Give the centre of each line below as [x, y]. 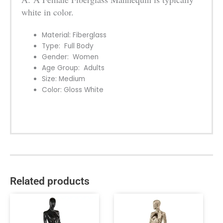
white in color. [48, 12]
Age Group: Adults [73, 68]
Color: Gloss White [73, 90]
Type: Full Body [68, 46]
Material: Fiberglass [74, 35]
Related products [50, 181]
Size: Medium [64, 79]
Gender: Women [70, 57]
